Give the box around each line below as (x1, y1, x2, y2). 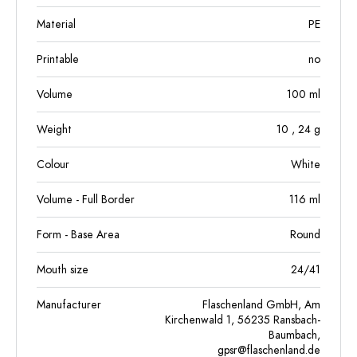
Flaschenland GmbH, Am (202, 297, 320, 312)
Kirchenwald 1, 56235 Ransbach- (165, 312, 320, 328)
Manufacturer (37, 297, 101, 312)
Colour (37, 157, 69, 172)
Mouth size (37, 262, 88, 277)
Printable (37, 52, 79, 67)
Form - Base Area (37, 227, 120, 242)
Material (37, 17, 76, 32)
